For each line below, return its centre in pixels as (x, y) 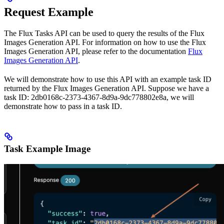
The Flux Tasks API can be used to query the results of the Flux (104, 33)
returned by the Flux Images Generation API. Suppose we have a (106, 88)
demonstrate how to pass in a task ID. (63, 106)
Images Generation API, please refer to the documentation (96, 51)
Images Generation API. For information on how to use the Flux (105, 42)
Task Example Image (47, 149)
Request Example (49, 12)
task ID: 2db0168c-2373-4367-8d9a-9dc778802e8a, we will (99, 97)
